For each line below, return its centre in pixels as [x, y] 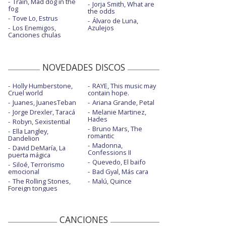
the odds [101, 11]
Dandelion [24, 138]
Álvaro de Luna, [115, 21]
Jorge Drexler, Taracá [44, 112]
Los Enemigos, [34, 28]
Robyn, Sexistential [41, 122]
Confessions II [109, 153]
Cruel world [25, 93]
